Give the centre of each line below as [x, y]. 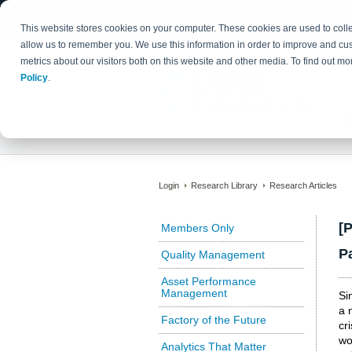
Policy [35, 78]
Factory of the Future [214, 320]
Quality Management [213, 255]
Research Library [224, 185]
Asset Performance [209, 281]
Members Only [198, 228]
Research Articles [303, 185]
